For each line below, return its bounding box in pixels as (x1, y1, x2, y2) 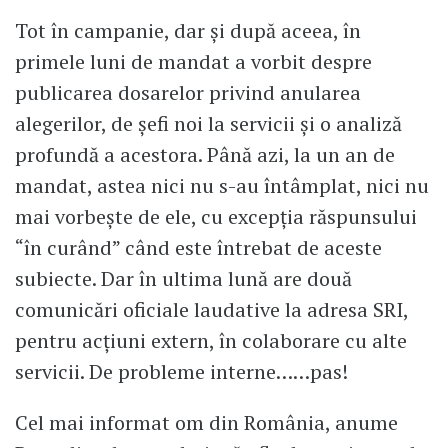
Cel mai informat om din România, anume (15, 409, 398, 437)
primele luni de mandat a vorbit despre (15, 47, 372, 75)
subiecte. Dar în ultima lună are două (15, 264, 352, 292)
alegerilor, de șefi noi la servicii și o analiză (15, 109, 402, 137)
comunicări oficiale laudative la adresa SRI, (15, 295, 408, 323)
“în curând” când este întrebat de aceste (15, 233, 382, 261)
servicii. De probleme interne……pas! (15, 357, 348, 385)
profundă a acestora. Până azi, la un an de (15, 140, 395, 168)
